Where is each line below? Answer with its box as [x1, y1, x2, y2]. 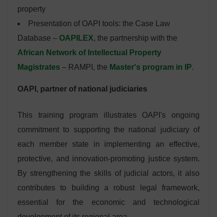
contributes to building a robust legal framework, [17, 183, 200, 192]
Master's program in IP [109, 62, 192, 71]
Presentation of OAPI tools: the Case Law [28, 19, 170, 28]
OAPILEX [59, 33, 93, 42]
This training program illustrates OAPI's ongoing [17, 110, 200, 119]
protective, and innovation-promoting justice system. [17, 154, 200, 163]
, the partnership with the [93, 33, 177, 42]
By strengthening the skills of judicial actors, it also [17, 169, 200, 177]
